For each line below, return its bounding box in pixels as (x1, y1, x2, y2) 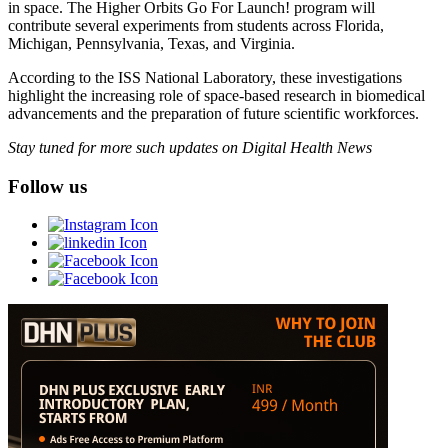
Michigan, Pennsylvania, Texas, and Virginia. (8, 34, 295, 52)
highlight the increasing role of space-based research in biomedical (8, 86, 425, 104)
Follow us (8, 175, 87, 197)
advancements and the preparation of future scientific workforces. (8, 104, 419, 122)
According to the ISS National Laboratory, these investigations (8, 68, 402, 86)
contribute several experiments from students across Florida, (8, 16, 384, 34)
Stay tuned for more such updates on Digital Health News (8, 138, 372, 156)
